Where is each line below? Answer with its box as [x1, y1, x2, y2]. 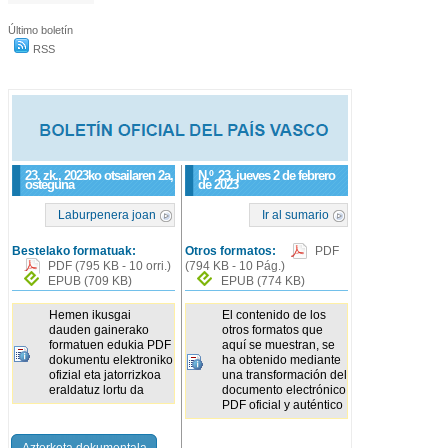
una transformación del [222, 368, 348, 383]
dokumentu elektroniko [49, 353, 173, 368]
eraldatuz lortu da [49, 383, 144, 398]
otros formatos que [222, 323, 324, 338]
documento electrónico [222, 383, 347, 398]
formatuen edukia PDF [49, 338, 171, 353]
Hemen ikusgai [49, 308, 131, 323]
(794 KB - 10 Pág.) [185, 259, 286, 273]
